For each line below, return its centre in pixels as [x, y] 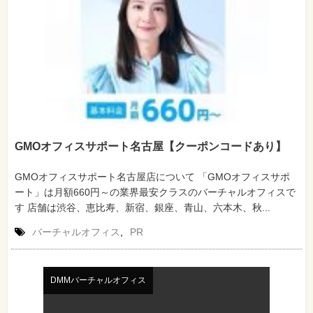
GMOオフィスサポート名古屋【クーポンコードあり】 [151, 147]
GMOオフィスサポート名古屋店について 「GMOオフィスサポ [152, 177]
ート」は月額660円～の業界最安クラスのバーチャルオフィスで [155, 192]
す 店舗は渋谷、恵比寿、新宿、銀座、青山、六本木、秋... [143, 208]
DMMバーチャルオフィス [98, 281]
